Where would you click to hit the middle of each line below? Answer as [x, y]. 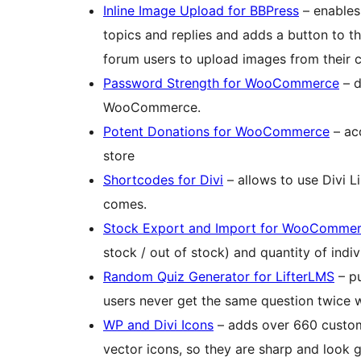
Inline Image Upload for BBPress [201, 11]
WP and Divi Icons [158, 325]
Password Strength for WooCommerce [221, 83]
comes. [125, 204]
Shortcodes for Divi [163, 180]
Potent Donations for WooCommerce [216, 132]
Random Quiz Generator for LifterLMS [219, 277]
